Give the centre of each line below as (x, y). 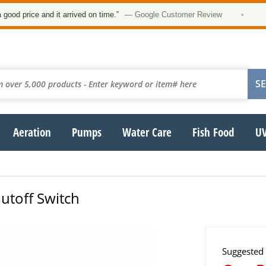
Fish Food (213, 132)
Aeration (32, 132)
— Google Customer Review (151, 15)
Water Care (147, 132)
